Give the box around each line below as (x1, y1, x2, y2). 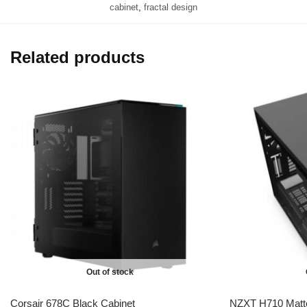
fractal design (144, 2, 197, 13)
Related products (10, 48, 145, 67)
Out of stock (86, 267, 134, 278)
